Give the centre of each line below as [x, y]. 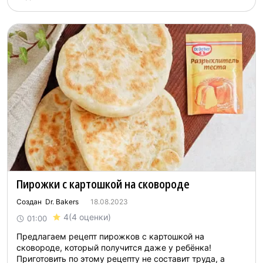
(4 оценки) [90, 217]
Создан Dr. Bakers [48, 202]
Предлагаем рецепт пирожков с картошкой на [110, 236]
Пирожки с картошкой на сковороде [103, 184]
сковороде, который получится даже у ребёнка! [114, 247]
